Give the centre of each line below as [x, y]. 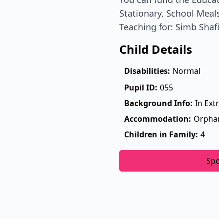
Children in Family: [161, 134]
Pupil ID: [141, 87]
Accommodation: [158, 119]
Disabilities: [147, 71]
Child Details [156, 49]
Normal [186, 71]
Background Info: [158, 103]
